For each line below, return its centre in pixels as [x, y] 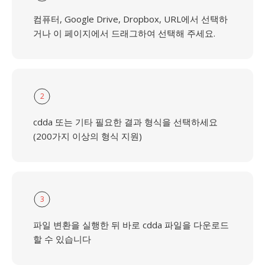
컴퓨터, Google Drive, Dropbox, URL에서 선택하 [130, 19]
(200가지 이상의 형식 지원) [88, 136]
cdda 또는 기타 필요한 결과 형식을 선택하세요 [125, 122]
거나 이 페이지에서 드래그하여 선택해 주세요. [124, 33]
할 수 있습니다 [62, 239]
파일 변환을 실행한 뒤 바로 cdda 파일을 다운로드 [131, 225]
